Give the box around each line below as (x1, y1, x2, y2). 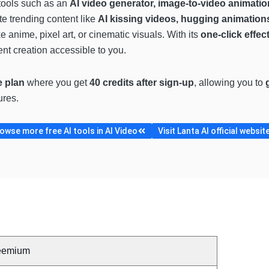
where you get (25, 77, 89, 88)
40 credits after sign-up (89, 77, 194, 88)
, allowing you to (194, 77, 265, 88)
